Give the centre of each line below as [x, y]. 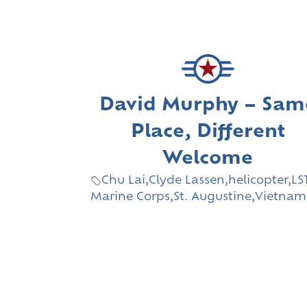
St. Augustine [212, 198]
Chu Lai [123, 181]
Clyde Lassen [187, 181]
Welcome [208, 160]
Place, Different [208, 133]
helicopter [258, 181]
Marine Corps [130, 198]
